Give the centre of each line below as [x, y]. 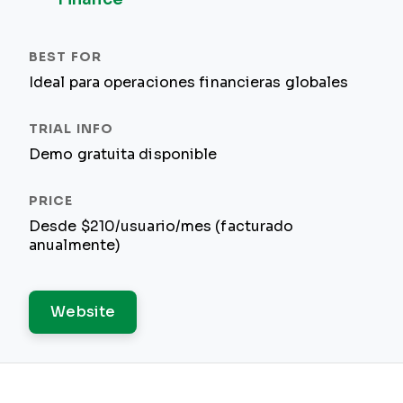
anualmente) [75, 245]
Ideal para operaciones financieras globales [189, 82]
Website [83, 312]
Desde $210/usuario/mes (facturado [161, 226]
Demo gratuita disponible [123, 154]
